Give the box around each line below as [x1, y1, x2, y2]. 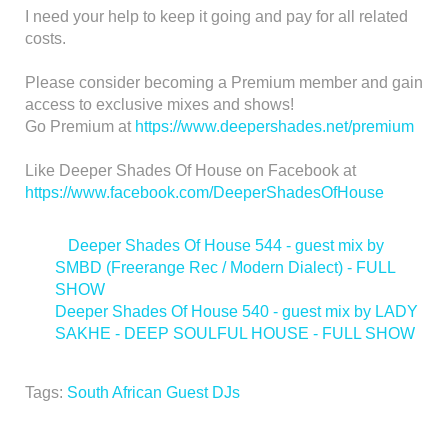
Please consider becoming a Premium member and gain [25, 73, 423, 91]
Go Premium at [25, 117, 135, 135]
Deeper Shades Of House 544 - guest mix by [68, 236, 384, 254]
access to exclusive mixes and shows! [25, 95, 294, 113]
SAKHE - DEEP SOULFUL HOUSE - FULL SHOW [55, 324, 415, 342]
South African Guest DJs [67, 383, 240, 401]
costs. [25, 29, 66, 47]
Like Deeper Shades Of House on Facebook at [25, 161, 356, 179]
